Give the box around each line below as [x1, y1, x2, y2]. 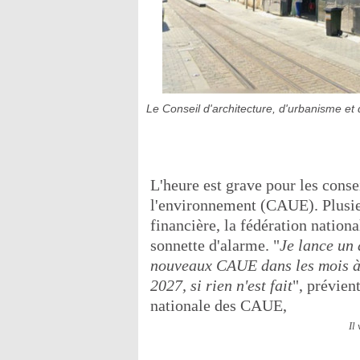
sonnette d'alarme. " [150, 236, 280, 254]
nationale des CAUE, [150, 297, 287, 314]
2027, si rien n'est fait [150, 276, 292, 294]
